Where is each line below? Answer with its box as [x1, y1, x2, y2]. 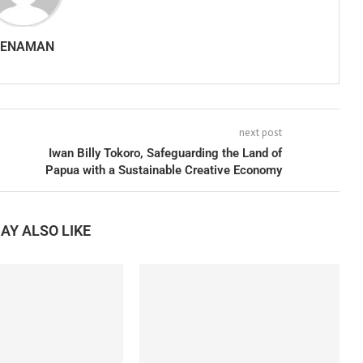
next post [238, 126, 282, 140]
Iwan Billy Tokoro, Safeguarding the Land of [48, 146, 282, 161]
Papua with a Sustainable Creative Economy [45, 163, 282, 178]
